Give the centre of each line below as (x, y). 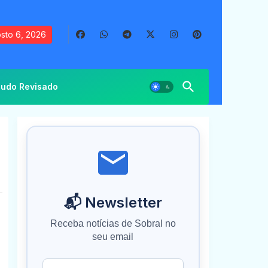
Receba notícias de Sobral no (113, 223)
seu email (113, 237)
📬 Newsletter (113, 202)
